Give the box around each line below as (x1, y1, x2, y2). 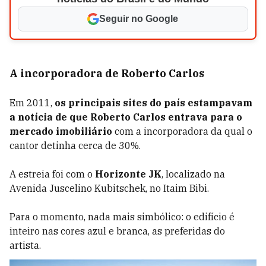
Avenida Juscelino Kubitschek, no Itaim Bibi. (9, 182, 209, 194)
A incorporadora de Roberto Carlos (9, 66, 204, 80)
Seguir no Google (99, 14, 179, 24)
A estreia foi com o (9, 168, 95, 180)
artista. (9, 239, 41, 251)
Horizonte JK (95, 168, 161, 180)
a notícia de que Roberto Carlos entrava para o (9, 111, 242, 123)
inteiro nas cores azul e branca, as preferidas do (9, 225, 225, 237)
